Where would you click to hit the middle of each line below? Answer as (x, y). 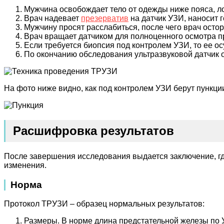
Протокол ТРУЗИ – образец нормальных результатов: (104, 204)
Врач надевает (52, 18)
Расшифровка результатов (93, 130)
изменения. (25, 165)
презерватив (105, 18)
